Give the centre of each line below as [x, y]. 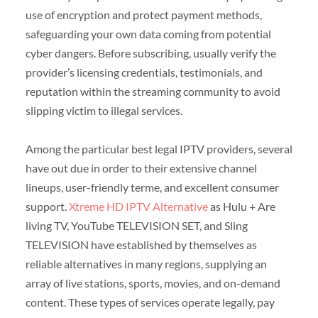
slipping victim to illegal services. [104, 110]
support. [47, 206]
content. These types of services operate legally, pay [150, 302]
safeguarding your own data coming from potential [148, 33]
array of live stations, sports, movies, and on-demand [153, 283]
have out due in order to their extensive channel [141, 168]
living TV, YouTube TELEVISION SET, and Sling [136, 225]
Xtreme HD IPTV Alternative [138, 206]
